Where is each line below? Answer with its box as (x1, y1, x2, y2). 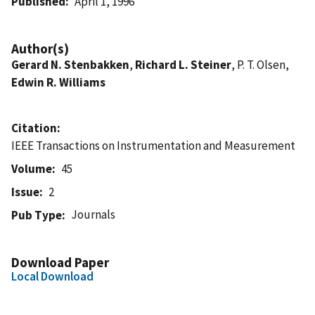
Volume (11, 160, 52, 176)
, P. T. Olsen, (231, 56, 289, 72)
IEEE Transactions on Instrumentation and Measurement (11, 137, 295, 153)
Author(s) (11, 39, 69, 57)
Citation (11, 120, 57, 136)
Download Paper (11, 253, 109, 271)
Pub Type (11, 207, 62, 223)
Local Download (11, 268, 94, 284)
